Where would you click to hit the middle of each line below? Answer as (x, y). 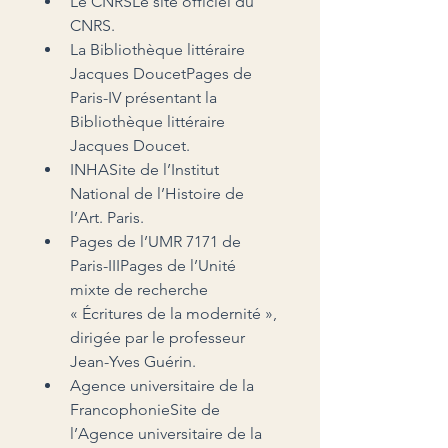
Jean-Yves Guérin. (133, 361)
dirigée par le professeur (159, 337)
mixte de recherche (141, 289)
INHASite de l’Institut (146, 169)
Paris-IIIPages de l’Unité (155, 265)
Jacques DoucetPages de (163, 73)
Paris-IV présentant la (145, 97)
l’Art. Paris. (107, 217)
